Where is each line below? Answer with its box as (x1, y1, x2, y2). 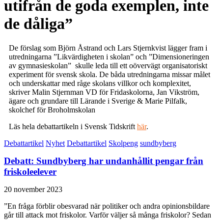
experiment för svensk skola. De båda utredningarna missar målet (9, 70, 210, 79)
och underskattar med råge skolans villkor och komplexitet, (9, 79, 191, 87)
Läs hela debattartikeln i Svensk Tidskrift (9, 122, 137, 131)
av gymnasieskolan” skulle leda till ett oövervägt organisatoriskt (9, 61, 207, 70)
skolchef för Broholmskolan (9, 105, 95, 114)
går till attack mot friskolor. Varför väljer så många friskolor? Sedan (4, 210, 211, 219)
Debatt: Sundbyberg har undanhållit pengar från (4, 155, 203, 166)
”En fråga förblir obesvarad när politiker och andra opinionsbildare (4, 201, 210, 210)
